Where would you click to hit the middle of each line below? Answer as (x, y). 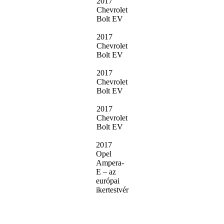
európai (107, 181)
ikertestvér (112, 190)
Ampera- (110, 163)
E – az (106, 172)
